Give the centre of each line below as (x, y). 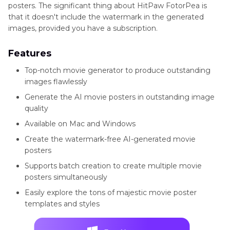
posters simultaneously (66, 177)
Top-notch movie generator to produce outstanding (118, 70)
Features (30, 53)
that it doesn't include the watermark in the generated (106, 17)
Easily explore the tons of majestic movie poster (111, 193)
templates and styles (62, 204)
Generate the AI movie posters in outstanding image (120, 97)
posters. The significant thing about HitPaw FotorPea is (108, 6)
